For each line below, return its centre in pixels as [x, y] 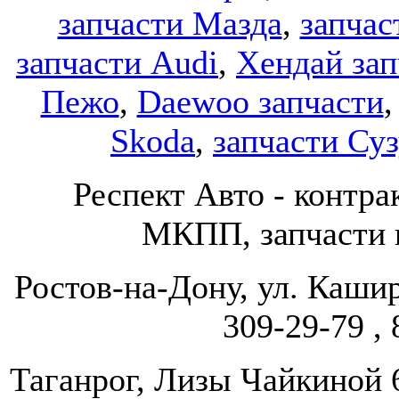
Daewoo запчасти [260, 101]
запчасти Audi [117, 62]
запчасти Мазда [170, 23]
